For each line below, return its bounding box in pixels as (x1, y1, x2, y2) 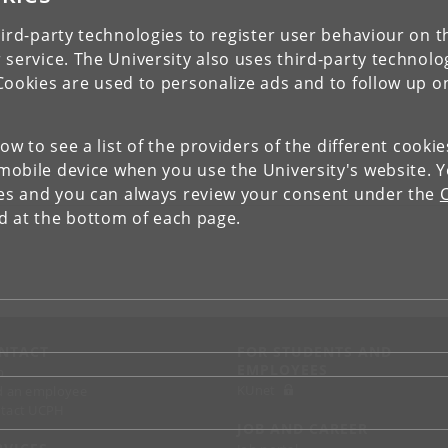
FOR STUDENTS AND (237, 342, 392, 361)
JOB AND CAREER (237, 419, 368, 438)
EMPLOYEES (237, 360, 328, 379)
